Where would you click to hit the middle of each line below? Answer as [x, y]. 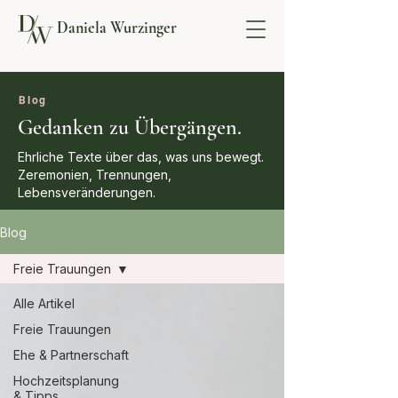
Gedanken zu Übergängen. [130, 127]
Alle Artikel [44, 303]
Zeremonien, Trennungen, [95, 175]
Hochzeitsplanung [66, 381]
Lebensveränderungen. [87, 192]
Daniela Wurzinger [117, 28]
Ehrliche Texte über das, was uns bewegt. [141, 157]
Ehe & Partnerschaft [71, 355]
